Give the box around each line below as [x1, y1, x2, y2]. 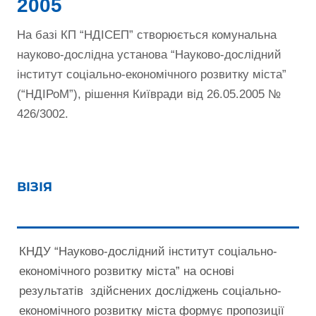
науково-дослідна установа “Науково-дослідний [17, 47, 281, 61]
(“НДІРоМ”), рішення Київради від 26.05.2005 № [17, 87, 281, 101]
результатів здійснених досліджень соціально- [19, 284, 281, 298]
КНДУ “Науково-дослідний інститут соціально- [19, 244, 277, 258]
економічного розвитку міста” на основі [19, 264, 234, 278]
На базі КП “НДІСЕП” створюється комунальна [17, 28, 276, 42]
